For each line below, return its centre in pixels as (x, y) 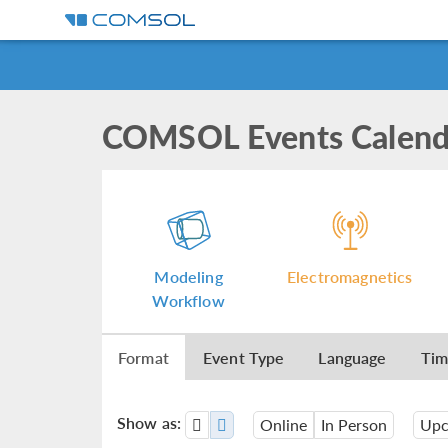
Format (143, 357)
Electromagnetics (350, 276)
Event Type (243, 357)
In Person (353, 424)
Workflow (188, 300)
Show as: (149, 423)
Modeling (188, 276)
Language (352, 357)
